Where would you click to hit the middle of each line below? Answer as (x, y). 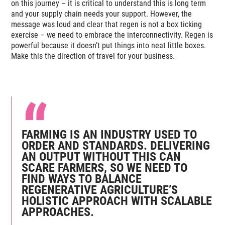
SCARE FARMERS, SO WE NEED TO (105, 167)
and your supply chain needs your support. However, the (102, 14)
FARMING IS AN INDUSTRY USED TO (109, 134)
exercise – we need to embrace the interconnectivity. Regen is (112, 35)
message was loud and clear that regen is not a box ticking (107, 24)
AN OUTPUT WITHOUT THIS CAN (101, 156)
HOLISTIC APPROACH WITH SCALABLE (117, 201)
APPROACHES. (58, 212)
